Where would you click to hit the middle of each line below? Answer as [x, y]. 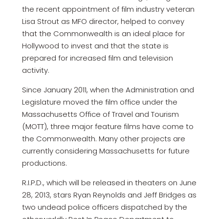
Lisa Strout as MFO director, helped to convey [103, 21]
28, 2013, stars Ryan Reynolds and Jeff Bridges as [109, 195]
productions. [44, 163]
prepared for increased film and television [97, 58]
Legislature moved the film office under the [99, 102]
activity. [35, 70]
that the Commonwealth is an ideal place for [103, 33]
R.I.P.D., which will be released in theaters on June [109, 182]
